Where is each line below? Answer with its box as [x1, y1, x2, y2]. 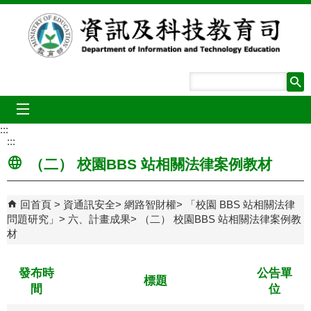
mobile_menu [41, 103, 103, 115]
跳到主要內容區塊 [7, 8, 90, 19]
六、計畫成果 [68, 213, 131, 225]
